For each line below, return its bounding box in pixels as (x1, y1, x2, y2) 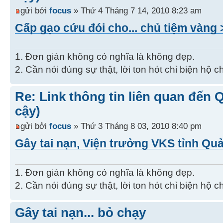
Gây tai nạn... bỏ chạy (15, 205, 146, 220)
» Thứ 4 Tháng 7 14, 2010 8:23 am (71, 5, 202, 15)
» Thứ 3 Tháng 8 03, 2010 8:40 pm (71, 120, 202, 131)
